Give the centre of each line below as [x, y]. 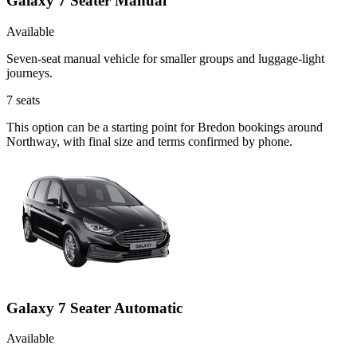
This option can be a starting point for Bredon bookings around [165, 127]
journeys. [29, 73]
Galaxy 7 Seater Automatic [94, 308]
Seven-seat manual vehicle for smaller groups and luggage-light [165, 58]
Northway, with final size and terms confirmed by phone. [149, 141]
